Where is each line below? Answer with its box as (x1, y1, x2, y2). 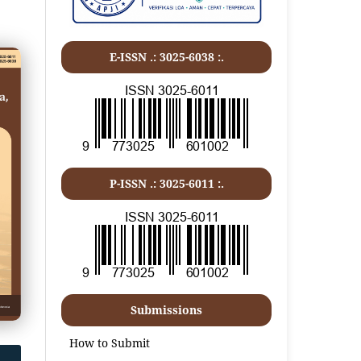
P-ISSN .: (109, 175, 160, 191)
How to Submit (69, 334, 151, 351)
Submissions (131, 301, 203, 317)
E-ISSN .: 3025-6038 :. (109, 48, 224, 64)
